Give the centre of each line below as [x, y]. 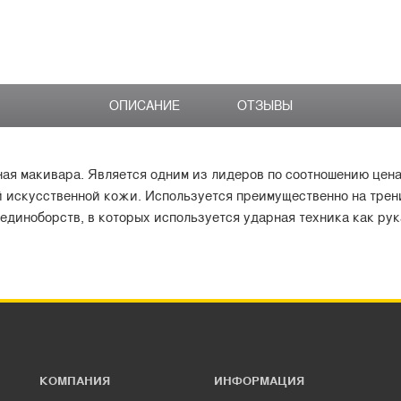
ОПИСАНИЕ [144, 105]
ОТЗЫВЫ [264, 105]
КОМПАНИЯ [75, 380]
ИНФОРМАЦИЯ [259, 380]
